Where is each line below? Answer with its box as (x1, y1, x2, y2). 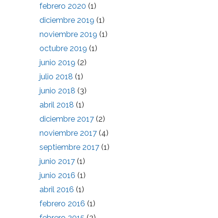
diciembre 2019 (39, 16, 94, 25)
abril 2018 (39, 100, 74, 109)
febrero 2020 (39, 1, 86, 11)
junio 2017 (39, 157, 75, 166)
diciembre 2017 (39, 114, 94, 124)
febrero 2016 (39, 199, 85, 208)
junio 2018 (39, 86, 75, 95)
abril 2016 (39, 185, 74, 194)
